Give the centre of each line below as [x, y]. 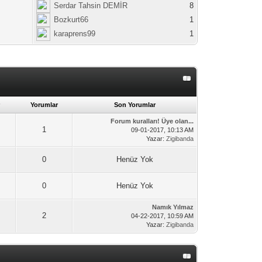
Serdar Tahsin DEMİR [91, 6]
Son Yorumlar [135, 105]
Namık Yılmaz [173, 207]
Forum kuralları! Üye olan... [152, 121]
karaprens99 [75, 34]
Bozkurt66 [71, 20]
